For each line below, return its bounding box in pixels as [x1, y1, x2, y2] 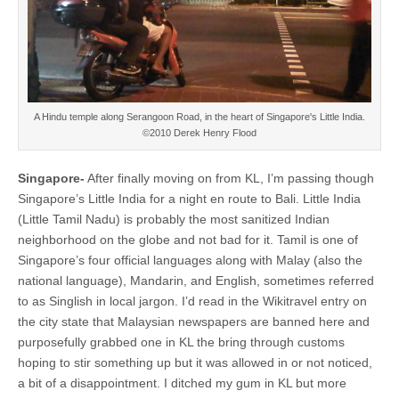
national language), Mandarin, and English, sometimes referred [18, 273, 374, 288]
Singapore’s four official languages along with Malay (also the [18, 252, 362, 267]
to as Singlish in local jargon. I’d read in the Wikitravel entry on [18, 293, 367, 308]
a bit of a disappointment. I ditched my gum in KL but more [18, 375, 346, 390]
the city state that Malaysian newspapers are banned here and [18, 313, 370, 329]
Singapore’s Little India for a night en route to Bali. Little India [18, 191, 361, 206]
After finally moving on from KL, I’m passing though [85, 170, 374, 185]
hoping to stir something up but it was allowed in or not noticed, [18, 354, 372, 370]
